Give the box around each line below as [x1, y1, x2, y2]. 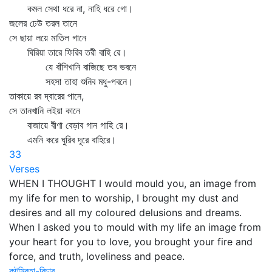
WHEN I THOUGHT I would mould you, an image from [9, 177, 256, 189]
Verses [9, 163, 39, 175]
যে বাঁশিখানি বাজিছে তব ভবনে [9, 61, 136, 73]
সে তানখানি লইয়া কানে [9, 104, 80, 117]
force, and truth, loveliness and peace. [9, 250, 185, 262]
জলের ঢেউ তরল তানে [9, 17, 77, 29]
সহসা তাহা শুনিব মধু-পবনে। [9, 75, 134, 87]
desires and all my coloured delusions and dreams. [9, 206, 242, 219]
